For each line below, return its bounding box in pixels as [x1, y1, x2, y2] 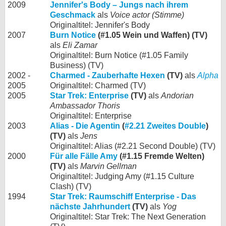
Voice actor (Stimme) [110, 11, 184, 19]
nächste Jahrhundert [50, 202, 130, 211]
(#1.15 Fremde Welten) [118, 152, 204, 160]
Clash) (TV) [50, 182, 91, 191]
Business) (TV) [50, 61, 103, 70]
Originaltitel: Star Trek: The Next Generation [50, 212, 206, 221]
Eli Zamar [63, 41, 97, 49]
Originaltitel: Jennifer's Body [50, 21, 150, 29]
